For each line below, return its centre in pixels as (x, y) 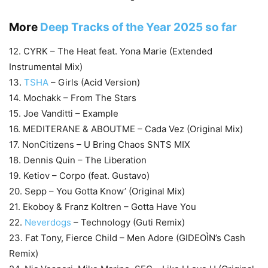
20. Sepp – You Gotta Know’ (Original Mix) (97, 191)
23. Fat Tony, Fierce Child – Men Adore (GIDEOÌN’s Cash (127, 238)
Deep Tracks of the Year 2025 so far (138, 28)
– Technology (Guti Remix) (128, 223)
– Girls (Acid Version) (94, 83)
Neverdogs (48, 223)
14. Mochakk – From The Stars (73, 98)
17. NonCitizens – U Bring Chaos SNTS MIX (100, 145)
